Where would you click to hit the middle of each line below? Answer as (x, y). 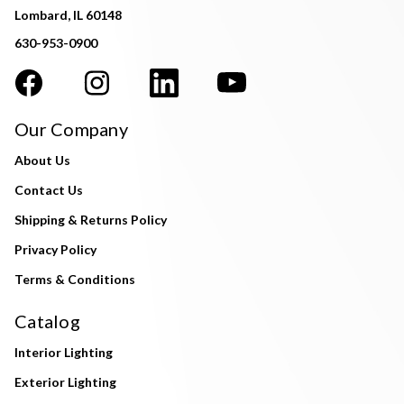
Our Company (71, 129)
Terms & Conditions (75, 280)
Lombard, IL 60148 (68, 15)
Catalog (47, 321)
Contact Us (49, 190)
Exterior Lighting (65, 381)
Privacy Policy (55, 250)
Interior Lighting (64, 352)
